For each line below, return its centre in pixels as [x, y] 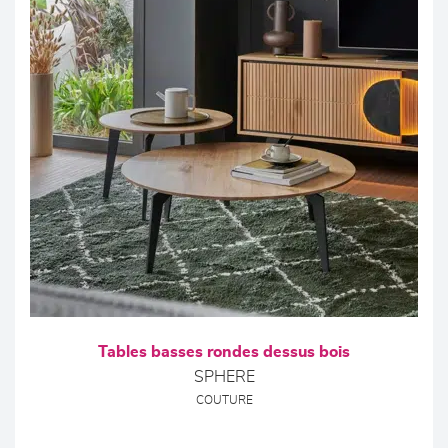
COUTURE [224, 400]
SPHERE [224, 377]
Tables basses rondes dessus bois [224, 352]
